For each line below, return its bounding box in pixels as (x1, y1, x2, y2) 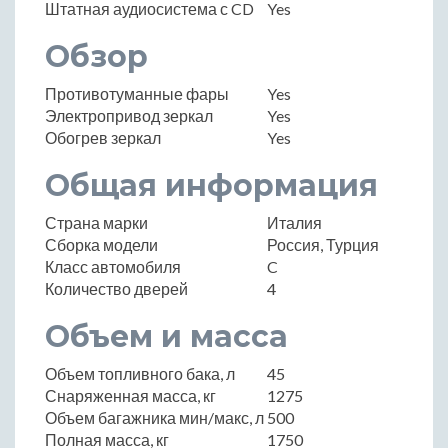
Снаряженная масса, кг (45, 386, 216, 406)
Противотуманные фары (45, 84, 229, 104)
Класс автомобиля (45, 257, 181, 277)
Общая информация (45, 167, 378, 205)
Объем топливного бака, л (45, 364, 235, 384)
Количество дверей (45, 279, 188, 299)
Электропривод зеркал (45, 106, 213, 126)
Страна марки (45, 213, 148, 233)
